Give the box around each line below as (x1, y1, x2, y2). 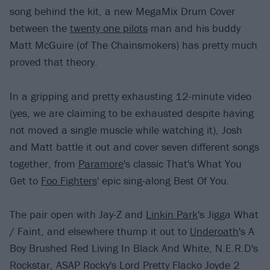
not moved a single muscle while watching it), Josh (10, 122, 242, 137)
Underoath (190, 224, 239, 239)
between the (10, 21, 70, 36)
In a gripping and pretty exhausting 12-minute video (10, 89, 251, 103)
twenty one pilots (70, 21, 148, 36)
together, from (10, 156, 78, 171)
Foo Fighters (41, 173, 97, 187)
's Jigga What (198, 207, 259, 222)
